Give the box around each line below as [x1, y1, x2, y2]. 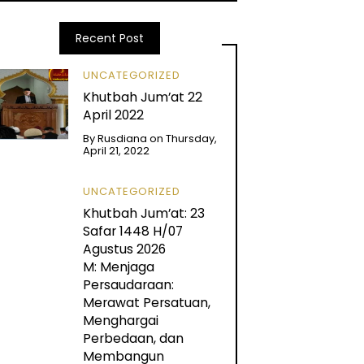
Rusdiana [97, 130, 147, 146]
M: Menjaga [82, 258, 154, 277]
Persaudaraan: [82, 275, 174, 295]
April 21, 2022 [82, 142, 149, 158]
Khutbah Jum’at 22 [82, 88, 202, 107]
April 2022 [82, 106, 144, 125]
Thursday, [165, 130, 217, 146]
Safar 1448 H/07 [82, 222, 183, 241]
